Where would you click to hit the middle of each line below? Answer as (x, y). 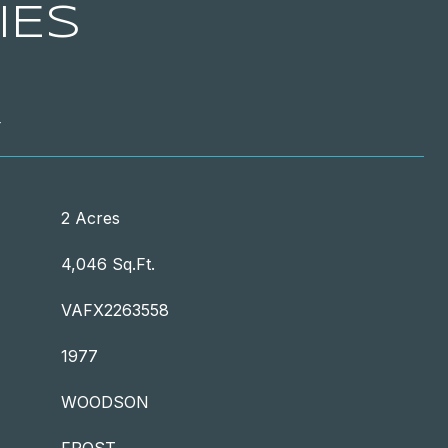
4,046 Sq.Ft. (108, 264)
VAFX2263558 (115, 310)
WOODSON (105, 402)
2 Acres (90, 218)
